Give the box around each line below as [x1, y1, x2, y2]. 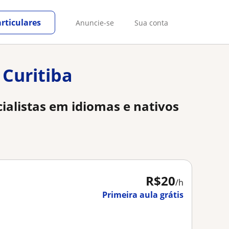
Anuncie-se [76, 17, 114, 28]
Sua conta [134, 17, 168, 28]
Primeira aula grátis [102, 189, 184, 200]
